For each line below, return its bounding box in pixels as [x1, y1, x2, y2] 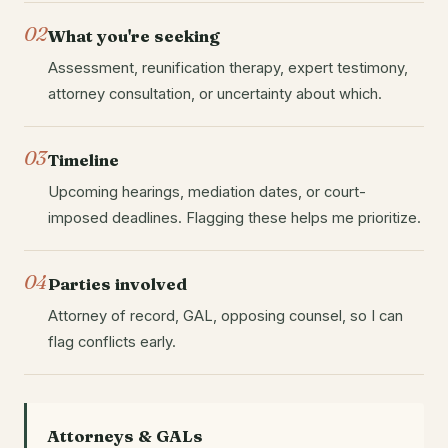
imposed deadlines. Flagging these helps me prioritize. [48, 209, 421, 228]
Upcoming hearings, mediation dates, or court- [48, 183, 366, 202]
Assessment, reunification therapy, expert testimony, [48, 59, 408, 78]
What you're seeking [48, 26, 220, 47]
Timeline [48, 150, 119, 171]
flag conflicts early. [48, 333, 176, 352]
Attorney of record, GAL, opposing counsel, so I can [48, 307, 403, 326]
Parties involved [48, 274, 187, 295]
